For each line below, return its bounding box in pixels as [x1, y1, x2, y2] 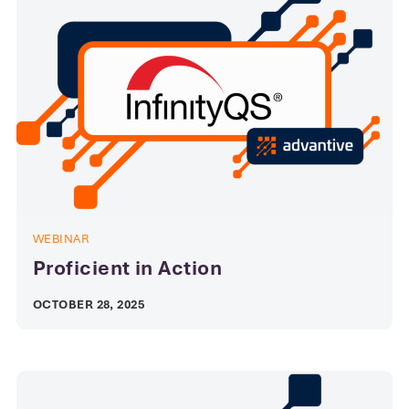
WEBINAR [33, 231, 89, 247]
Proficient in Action [33, 256, 222, 281]
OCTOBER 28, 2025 [33, 297, 145, 313]
